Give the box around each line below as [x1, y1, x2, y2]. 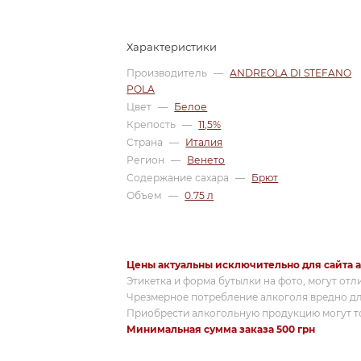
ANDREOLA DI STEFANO [230, 66, 352, 79]
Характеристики [127, 39, 218, 53]
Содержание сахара [127, 171, 232, 184]
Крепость [127, 118, 179, 131]
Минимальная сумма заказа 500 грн [127, 323, 316, 336]
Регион [127, 153, 168, 166]
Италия [185, 135, 223, 148]
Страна [127, 135, 166, 148]
